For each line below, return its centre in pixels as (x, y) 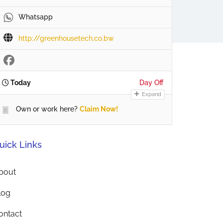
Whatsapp (36, 17)
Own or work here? (46, 109)
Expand (151, 95)
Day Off (151, 83)
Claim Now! (99, 109)
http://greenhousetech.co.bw (66, 39)
